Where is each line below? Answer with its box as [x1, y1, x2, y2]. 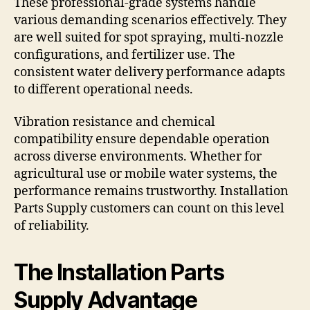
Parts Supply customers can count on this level [14, 201, 284, 217]
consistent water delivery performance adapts [14, 64, 285, 80]
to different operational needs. [14, 81, 193, 98]
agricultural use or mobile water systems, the [14, 166, 277, 183]
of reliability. [14, 218, 89, 235]
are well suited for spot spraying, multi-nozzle [14, 29, 284, 46]
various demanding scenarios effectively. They [14, 12, 286, 28]
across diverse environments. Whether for [14, 149, 262, 165]
